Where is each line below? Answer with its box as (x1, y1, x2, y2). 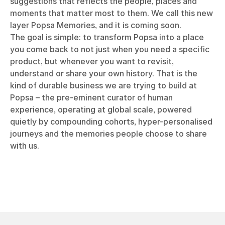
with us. (10, 140, 39, 151)
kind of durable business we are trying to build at (10, 80, 197, 90)
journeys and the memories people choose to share (10, 128, 207, 139)
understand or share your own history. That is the (10, 68, 197, 78)
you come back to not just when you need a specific (10, 44, 209, 54)
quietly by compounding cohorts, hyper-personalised (10, 116, 212, 127)
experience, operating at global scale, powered (10, 104, 192, 115)
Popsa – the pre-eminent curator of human (10, 92, 173, 102)
